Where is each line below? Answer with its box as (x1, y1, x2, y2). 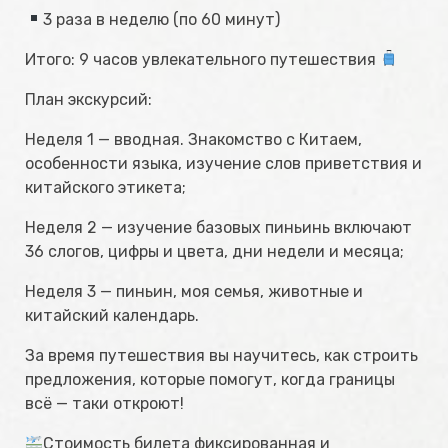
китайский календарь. (25, 305, 199, 325)
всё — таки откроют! (25, 393, 184, 413)
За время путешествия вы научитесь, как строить (25, 345, 418, 365)
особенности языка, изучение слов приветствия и (25, 153, 422, 173)
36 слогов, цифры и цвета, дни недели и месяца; (25, 241, 404, 261)
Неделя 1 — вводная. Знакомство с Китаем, (25, 129, 362, 149)
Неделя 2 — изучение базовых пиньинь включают (25, 217, 412, 237)
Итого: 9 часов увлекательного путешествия (25, 49, 380, 69)
